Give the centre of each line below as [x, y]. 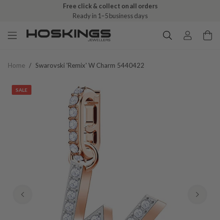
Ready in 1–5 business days [110, 16]
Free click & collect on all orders [110, 6]
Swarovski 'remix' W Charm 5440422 [90, 65]
